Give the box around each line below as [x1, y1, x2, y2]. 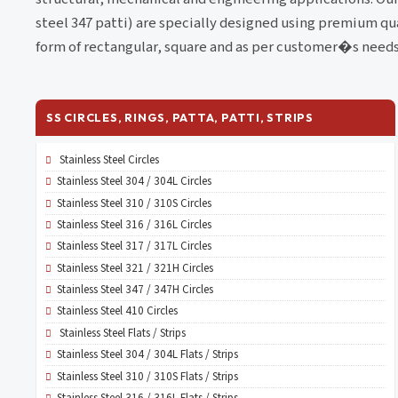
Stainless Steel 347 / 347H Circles [56, 282, 213, 298]
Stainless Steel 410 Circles [56, 303, 178, 320]
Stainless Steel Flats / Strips [56, 324, 186, 341]
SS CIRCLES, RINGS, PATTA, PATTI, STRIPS [46, 110, 314, 125]
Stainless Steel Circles [56, 151, 159, 168]
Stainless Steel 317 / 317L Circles [56, 238, 211, 255]
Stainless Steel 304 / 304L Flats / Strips [56, 346, 238, 363]
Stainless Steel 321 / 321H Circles [56, 259, 213, 276]
